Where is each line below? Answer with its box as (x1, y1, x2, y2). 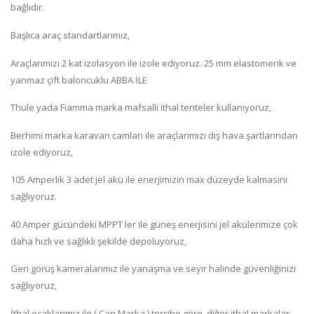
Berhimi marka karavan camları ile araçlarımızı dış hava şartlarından (11, 128, 298, 142)
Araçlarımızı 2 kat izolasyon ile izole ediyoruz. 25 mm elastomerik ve (11, 56, 296, 69)
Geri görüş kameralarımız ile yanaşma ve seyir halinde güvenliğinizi (11, 262, 296, 275)
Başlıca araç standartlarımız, (11, 28, 130, 41)
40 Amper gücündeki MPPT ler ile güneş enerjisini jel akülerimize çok (11, 217, 298, 231)
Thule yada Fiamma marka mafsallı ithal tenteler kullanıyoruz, (11, 101, 271, 114)
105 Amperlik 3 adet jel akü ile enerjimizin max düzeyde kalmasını (11, 173, 287, 186)
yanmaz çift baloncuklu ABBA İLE (11, 73, 147, 86)
